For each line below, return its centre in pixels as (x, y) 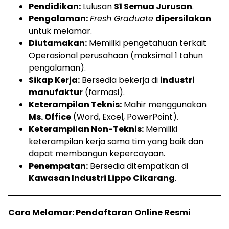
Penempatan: (58, 166)
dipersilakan (183, 18)
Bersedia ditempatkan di (138, 166)
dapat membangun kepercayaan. (97, 153)
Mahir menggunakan (164, 104)
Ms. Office (50, 117)
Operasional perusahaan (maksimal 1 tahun (116, 55)
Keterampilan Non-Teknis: (86, 129)
